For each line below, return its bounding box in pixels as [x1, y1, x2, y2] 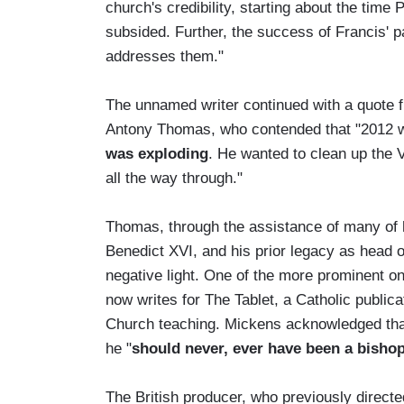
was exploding [106, 144, 208, 162]
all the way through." [106, 169, 243, 187]
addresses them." [106, 47, 224, 65]
